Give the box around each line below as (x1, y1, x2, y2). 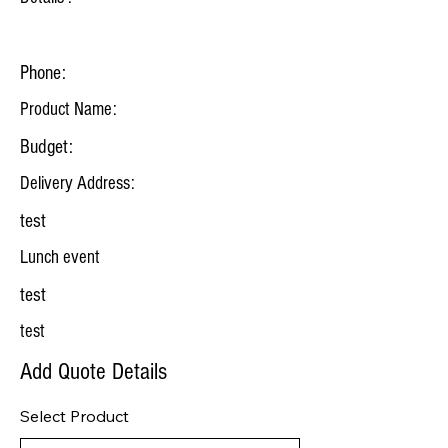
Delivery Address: (20, 173, 135, 194)
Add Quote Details (20, 358, 167, 385)
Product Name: (20, 99, 117, 120)
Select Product (20, 406, 129, 426)
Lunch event (20, 247, 100, 268)
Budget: (20, 136, 73, 158)
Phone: (20, 62, 66, 84)
